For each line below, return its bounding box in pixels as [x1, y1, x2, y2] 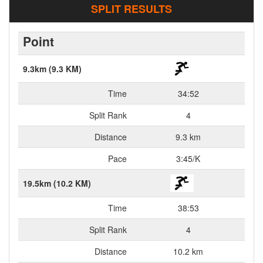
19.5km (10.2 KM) [23, 177, 91, 189]
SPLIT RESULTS [91, 1, 172, 16]
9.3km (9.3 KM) [23, 63, 82, 75]
